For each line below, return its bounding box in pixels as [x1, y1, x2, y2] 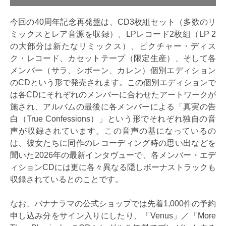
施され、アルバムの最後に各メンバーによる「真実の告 [10, 102, 216, 111]
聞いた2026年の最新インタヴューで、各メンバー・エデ [10, 151, 216, 160]
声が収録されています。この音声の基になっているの [10, 127, 216, 136]
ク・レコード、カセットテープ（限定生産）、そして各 [10, 54, 216, 63]
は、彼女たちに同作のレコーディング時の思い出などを [10, 139, 216, 148]
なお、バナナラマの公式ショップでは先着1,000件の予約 [10, 199, 216, 208]
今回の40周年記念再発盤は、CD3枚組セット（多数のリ [10, 18, 216, 27]
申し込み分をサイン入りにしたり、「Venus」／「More [10, 211, 216, 220]
